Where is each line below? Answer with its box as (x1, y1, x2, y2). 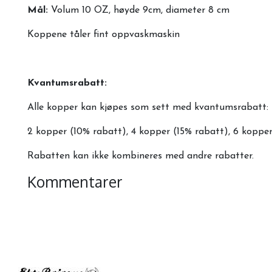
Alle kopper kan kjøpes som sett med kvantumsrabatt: (27, 102, 268, 112)
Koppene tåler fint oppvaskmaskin (27, 29, 180, 39)
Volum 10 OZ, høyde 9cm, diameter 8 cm (51, 5, 229, 15)
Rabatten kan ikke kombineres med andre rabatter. (27, 151, 257, 161)
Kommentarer (27, 172, 123, 191)
